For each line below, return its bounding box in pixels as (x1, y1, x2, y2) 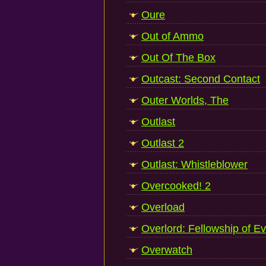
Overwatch (141, 244, 192, 256)
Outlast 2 (141, 137, 184, 149)
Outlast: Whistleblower (141, 159, 248, 170)
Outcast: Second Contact (141, 73, 260, 85)
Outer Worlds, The (141, 94, 229, 106)
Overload (141, 201, 185, 213)
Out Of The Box (141, 52, 216, 64)
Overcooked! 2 (141, 180, 211, 192)
